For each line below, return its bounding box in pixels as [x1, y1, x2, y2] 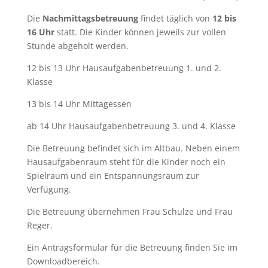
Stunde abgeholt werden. [26, 39, 129, 51]
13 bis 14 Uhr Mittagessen [26, 98, 132, 109]
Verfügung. [26, 183, 71, 195]
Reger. [26, 219, 53, 231]
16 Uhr [26, 26, 54, 38]
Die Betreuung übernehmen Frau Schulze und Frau [26, 205, 233, 217]
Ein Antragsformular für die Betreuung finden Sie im [26, 241, 237, 253]
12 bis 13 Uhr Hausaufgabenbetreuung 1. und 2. [26, 62, 221, 74]
